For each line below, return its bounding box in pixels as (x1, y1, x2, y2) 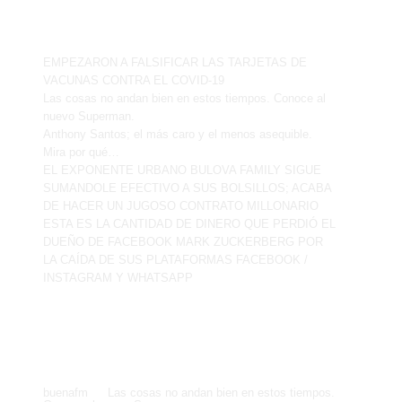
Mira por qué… (43, 144, 119, 159)
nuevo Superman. (43, 109, 135, 123)
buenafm (43, 385, 88, 399)
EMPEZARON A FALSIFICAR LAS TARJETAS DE (43, 55, 307, 69)
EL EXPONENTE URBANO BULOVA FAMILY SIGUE (43, 162, 321, 177)
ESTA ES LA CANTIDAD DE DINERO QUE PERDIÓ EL (43, 216, 336, 231)
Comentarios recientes (43, 332, 267, 363)
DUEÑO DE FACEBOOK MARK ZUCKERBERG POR (43, 234, 323, 249)
